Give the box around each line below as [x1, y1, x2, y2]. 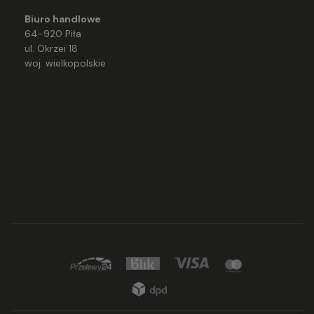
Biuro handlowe [25, 13, 101, 25]
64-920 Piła [25, 27, 81, 40]
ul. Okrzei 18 [25, 42, 78, 55]
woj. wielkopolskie [25, 57, 106, 69]
